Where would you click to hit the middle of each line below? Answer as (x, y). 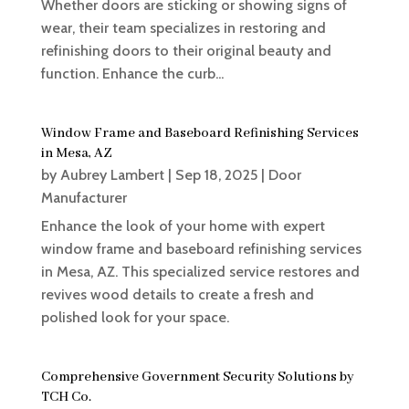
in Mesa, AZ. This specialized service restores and (200, 272)
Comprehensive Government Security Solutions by (197, 378)
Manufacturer (84, 198)
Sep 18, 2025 (216, 175)
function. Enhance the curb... (132, 74)
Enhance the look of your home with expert (183, 226)
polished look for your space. (135, 318)
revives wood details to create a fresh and (177, 295)
